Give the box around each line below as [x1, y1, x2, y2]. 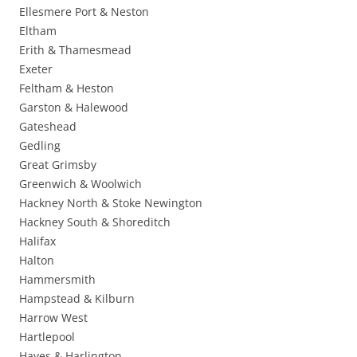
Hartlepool [19, 329, 75, 345]
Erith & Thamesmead [19, 42, 131, 58]
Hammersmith [19, 272, 96, 288]
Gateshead [19, 119, 76, 135]
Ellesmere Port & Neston [19, 4, 149, 20]
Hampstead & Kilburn [19, 291, 135, 307]
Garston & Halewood [19, 100, 128, 116]
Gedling [19, 138, 61, 154]
